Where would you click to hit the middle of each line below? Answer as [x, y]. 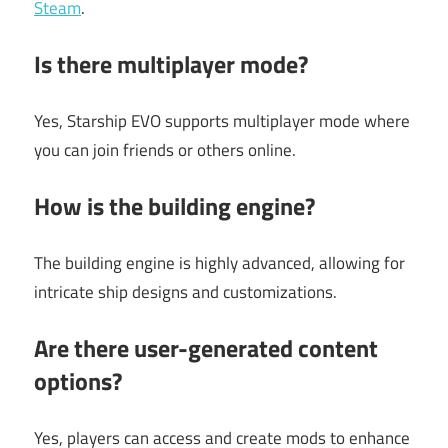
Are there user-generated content [206, 348]
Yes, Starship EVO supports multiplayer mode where [222, 120]
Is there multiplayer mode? [171, 64]
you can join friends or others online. [165, 149]
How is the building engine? [174, 206]
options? [78, 381]
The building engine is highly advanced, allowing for [219, 262]
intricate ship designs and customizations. [185, 291]
